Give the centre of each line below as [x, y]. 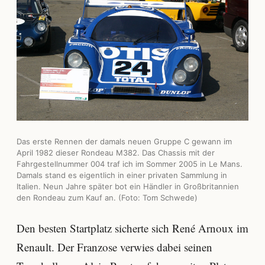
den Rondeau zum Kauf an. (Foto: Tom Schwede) [107, 197]
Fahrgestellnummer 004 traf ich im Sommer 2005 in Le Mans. [130, 164]
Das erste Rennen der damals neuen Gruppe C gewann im [124, 141]
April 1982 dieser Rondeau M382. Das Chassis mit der [116, 152]
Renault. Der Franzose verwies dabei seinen [114, 247]
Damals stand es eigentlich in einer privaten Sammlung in [122, 175]
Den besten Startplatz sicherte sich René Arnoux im [132, 228]
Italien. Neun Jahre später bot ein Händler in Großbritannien [128, 186]
